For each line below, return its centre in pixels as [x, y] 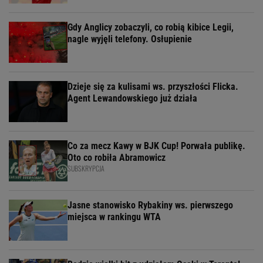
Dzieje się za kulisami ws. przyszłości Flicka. [153, 87]
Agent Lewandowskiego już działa [132, 99]
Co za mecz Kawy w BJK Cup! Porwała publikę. [156, 146]
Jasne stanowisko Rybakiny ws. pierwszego [150, 205]
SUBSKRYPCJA [86, 168]
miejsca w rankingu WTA [114, 217]
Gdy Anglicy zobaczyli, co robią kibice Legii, [151, 28]
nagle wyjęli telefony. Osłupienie [130, 39]
